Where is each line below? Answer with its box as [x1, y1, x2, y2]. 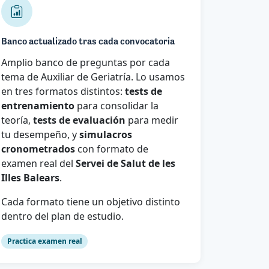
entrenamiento [1, 98, 74, 112]
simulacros [79, 127, 132, 141]
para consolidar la [74, 98, 159, 112]
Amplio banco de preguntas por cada [1, 55, 170, 69]
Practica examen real [7, 235, 82, 246]
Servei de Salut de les [76, 156, 175, 170]
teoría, [1, 113, 33, 127]
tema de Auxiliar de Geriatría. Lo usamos [1, 70, 185, 83]
